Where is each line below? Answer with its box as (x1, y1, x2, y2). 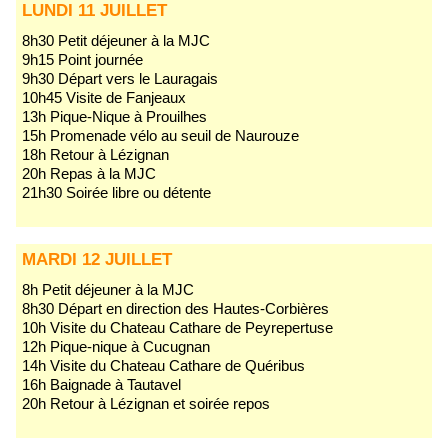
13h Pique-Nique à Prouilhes (22, 108, 207, 126)
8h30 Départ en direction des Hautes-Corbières (22, 300, 329, 318)
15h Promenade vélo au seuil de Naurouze (22, 127, 299, 145)
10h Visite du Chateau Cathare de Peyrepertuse (22, 319, 333, 337)
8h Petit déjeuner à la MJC (30, 281, 194, 299)
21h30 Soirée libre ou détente (22, 184, 211, 202)
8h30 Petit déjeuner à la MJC (30, 32, 210, 50)
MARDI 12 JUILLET (22, 250, 172, 270)
